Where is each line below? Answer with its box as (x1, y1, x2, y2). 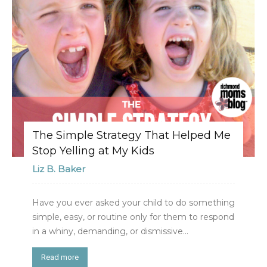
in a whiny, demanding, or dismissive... (32, 226, 188, 237)
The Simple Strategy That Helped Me (32, 129, 231, 142)
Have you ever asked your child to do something (32, 197, 235, 209)
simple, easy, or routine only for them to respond (32, 212, 234, 223)
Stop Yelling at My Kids (32, 144, 154, 158)
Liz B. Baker (32, 163, 85, 175)
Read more (41, 253, 79, 262)
